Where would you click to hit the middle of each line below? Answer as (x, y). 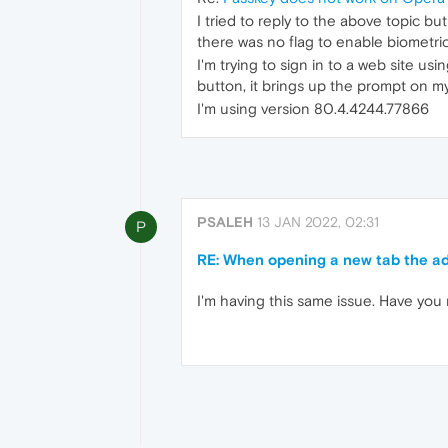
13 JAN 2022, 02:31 (318, 221)
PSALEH (225, 221)
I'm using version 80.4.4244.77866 (313, 109)
